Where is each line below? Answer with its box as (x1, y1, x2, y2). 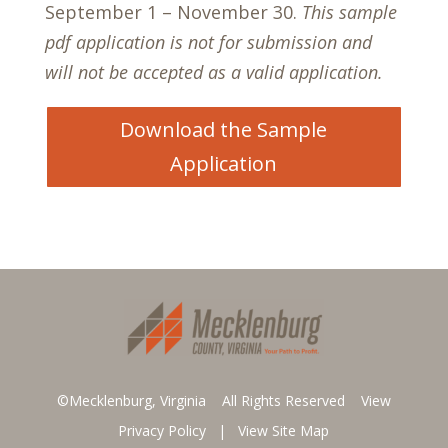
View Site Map (238, 421, 330, 441)
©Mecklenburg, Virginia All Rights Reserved (56, 391, 361, 411)
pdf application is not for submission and (44, 30, 372, 54)
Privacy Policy (118, 421, 207, 441)
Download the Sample (120, 116, 328, 143)
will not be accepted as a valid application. (44, 60, 383, 84)
